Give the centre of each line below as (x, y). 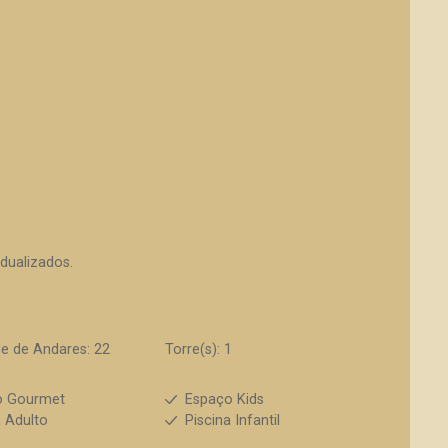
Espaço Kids (224, 399)
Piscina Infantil (232, 420)
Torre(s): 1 (198, 349)
